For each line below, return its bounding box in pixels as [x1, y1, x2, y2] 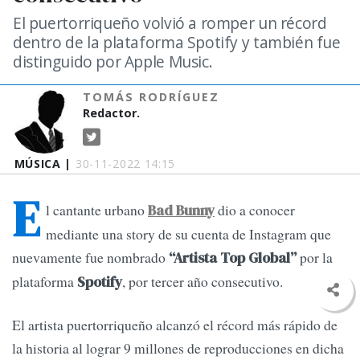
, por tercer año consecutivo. [122, 272, 288, 292]
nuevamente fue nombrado [12, 247, 169, 268]
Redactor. [83, 105, 141, 121]
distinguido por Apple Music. [13, 51, 213, 72]
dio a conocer [218, 200, 295, 220]
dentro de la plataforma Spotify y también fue [13, 31, 341, 53]
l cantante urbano [46, 200, 148, 220]
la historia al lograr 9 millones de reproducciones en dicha [12, 338, 344, 358]
